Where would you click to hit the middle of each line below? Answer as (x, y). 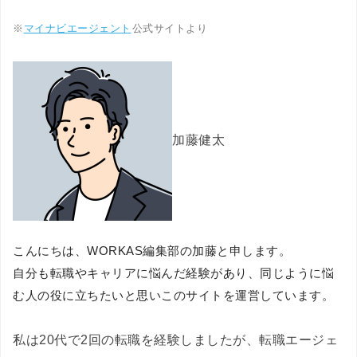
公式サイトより (169, 29)
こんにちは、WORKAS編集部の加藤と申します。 (152, 251)
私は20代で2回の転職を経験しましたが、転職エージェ (175, 340)
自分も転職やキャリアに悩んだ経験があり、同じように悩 (173, 273)
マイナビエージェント (77, 29)
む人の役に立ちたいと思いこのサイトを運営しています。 (173, 296)
